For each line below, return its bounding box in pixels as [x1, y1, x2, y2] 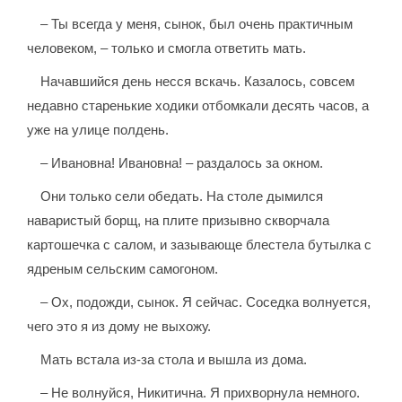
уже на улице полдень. [27, 122, 170, 138]
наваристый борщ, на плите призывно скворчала [27, 213, 330, 229]
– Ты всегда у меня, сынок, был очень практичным [40, 16, 354, 32]
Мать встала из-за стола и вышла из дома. [40, 352, 308, 368]
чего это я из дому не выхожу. [27, 319, 212, 335]
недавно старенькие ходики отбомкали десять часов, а [27, 98, 370, 114]
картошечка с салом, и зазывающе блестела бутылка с [27, 237, 372, 253]
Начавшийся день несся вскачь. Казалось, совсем [40, 74, 355, 90]
